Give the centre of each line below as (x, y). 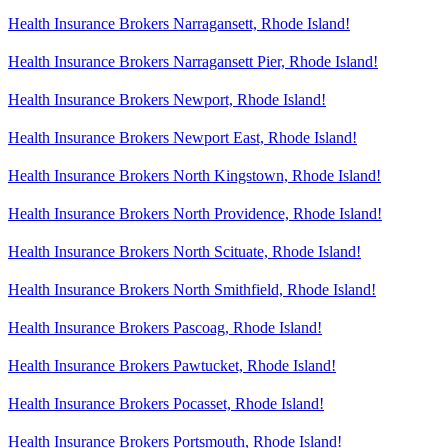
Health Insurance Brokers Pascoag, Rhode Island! (165, 327)
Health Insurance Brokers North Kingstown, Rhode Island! (194, 175)
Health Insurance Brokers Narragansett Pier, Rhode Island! (193, 61)
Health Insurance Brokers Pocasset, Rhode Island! (166, 403)
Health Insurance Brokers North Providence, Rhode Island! (195, 213)
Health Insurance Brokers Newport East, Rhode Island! (182, 137)
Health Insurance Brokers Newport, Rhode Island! (167, 99)
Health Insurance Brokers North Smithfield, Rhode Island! (192, 289)
